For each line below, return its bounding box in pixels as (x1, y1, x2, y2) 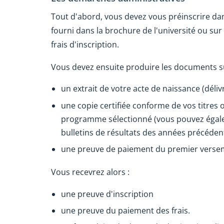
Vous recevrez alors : (51, 166, 129, 177)
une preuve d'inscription (61, 188, 153, 199)
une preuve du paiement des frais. (61, 204, 190, 216)
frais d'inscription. (51, 38, 119, 50)
